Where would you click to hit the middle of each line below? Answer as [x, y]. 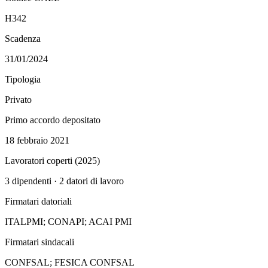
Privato [18, 99]
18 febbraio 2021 [37, 140]
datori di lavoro [94, 181]
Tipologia [23, 79]
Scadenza [23, 38]
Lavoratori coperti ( [41, 160]
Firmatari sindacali [39, 242]
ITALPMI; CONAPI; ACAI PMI [68, 221]
